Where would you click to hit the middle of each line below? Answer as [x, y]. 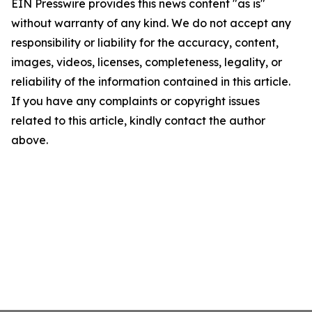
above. [30, 140]
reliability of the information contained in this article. [151, 81]
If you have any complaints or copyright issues [135, 101]
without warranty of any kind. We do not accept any [151, 23]
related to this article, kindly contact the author [138, 120]
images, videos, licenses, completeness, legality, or [147, 62]
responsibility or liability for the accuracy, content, [145, 42]
